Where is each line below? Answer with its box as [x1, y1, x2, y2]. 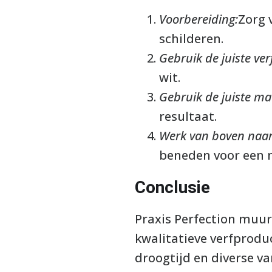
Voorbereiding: [159, 11, 238, 27]
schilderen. [159, 30, 223, 47]
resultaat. [159, 108, 217, 124]
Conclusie [135, 177, 210, 197]
